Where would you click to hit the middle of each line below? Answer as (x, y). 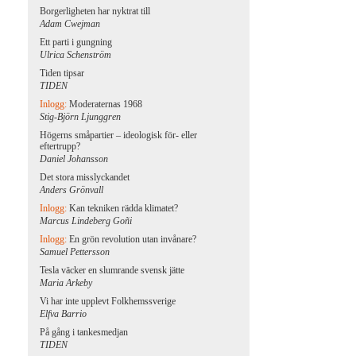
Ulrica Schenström (76, 55)
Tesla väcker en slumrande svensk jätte (112, 270)
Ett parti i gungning (76, 42)
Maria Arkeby (66, 283)
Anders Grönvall (72, 190)
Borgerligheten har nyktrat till (95, 11)
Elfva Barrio (64, 314)
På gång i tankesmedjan (84, 332)
